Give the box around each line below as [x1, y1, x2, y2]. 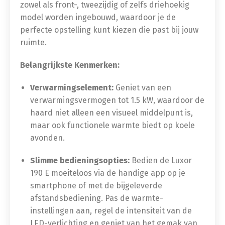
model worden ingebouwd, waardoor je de [20, 13, 176, 22]
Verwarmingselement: [30, 83, 114, 92]
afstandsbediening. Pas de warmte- [30, 193, 163, 203]
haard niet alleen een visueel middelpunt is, [30, 108, 193, 118]
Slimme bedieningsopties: [30, 156, 130, 165]
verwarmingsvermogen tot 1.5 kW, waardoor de [30, 95, 204, 105]
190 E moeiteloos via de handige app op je [30, 168, 185, 178]
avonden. [30, 133, 65, 143]
